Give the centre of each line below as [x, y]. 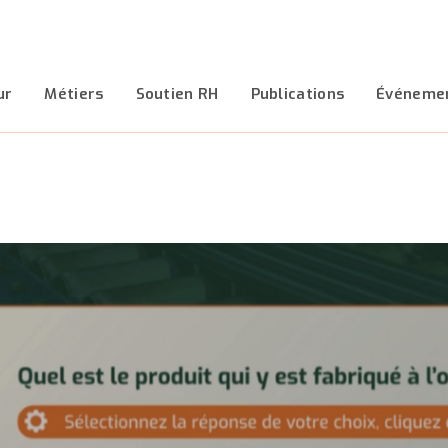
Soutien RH [177, 94]
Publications [297, 94]
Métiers [74, 94]
